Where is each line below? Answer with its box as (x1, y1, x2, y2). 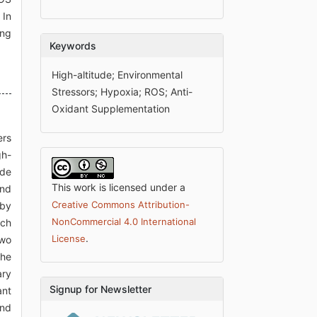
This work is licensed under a (52, 181, 186, 193)
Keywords (50, 40, 97, 52)
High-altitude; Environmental (52, 69, 183, 81)
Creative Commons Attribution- (52, 199, 190, 210)
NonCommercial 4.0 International (52, 216, 197, 227)
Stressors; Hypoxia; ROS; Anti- (52, 86, 193, 98)
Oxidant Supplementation (52, 103, 171, 115)
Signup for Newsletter (50, 283, 152, 295)
